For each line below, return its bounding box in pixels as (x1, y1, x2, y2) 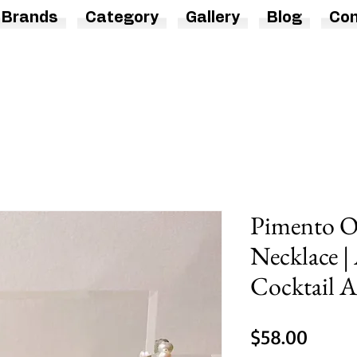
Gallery (186, 10, 240, 26)
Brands (2, 10, 58, 26)
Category (85, 10, 159, 26)
